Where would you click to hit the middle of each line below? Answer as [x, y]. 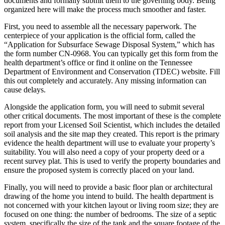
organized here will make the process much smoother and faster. [105, 9]
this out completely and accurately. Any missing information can [105, 80]
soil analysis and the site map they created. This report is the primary [112, 134]
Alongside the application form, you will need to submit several [104, 106]
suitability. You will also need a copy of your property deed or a [104, 152]
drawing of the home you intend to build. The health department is [109, 196]
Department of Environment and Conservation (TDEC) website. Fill [112, 71]
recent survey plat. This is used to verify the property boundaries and [112, 161]
